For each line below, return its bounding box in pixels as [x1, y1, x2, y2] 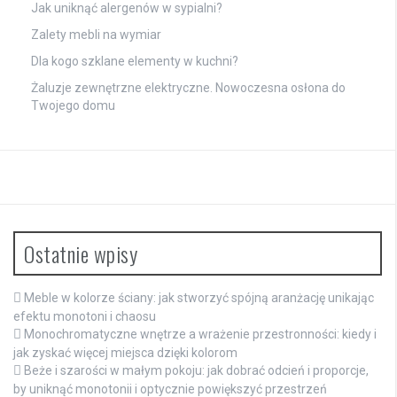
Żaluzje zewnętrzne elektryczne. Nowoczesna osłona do [31, 81, 346, 96]
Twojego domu [31, 98, 115, 113]
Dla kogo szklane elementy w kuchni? [31, 54, 238, 69]
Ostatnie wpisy [24, 237, 137, 270]
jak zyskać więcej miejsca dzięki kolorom [13, 346, 237, 361]
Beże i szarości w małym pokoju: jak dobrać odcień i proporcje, [24, 363, 369, 378]
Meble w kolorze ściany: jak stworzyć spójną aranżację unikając [24, 291, 374, 306]
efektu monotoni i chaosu [13, 309, 156, 324]
